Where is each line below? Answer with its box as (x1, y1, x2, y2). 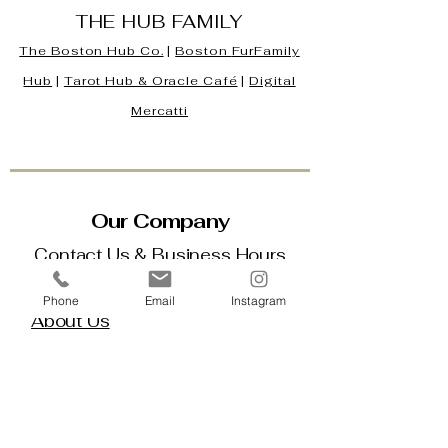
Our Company (90, 208, 230, 235)
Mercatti (130, 103, 189, 120)
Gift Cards (31, 348, 116, 371)
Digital (249, 73, 296, 90)
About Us (31, 310, 110, 333)
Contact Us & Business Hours (34, 244, 286, 267)
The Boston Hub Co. (19, 43, 164, 60)
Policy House (31, 377, 145, 400)
